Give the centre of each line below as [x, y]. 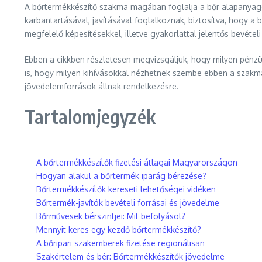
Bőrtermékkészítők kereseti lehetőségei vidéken [126, 189]
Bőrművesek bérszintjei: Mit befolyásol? [111, 216]
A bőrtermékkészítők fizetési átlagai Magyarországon [137, 162]
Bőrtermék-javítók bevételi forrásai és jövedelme [128, 203]
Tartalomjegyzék [90, 116]
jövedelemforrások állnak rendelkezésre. [102, 86]
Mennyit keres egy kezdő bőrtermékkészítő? [119, 230]
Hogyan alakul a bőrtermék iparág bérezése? [121, 176]
